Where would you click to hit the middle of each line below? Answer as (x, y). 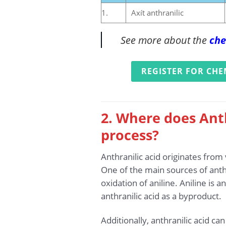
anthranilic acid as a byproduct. (161, 196)
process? (130, 135)
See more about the (165, 40)
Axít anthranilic (157, 13)
